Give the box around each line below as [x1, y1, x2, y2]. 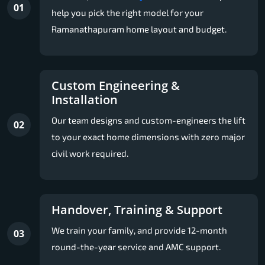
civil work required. [51, 147, 128, 159]
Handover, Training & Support [51, 201, 222, 218]
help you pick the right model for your [51, 7, 203, 18]
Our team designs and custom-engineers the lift [51, 114, 245, 125]
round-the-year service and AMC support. [51, 241, 221, 252]
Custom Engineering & [51, 77, 180, 93]
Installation [51, 91, 118, 108]
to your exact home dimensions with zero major [51, 131, 245, 142]
